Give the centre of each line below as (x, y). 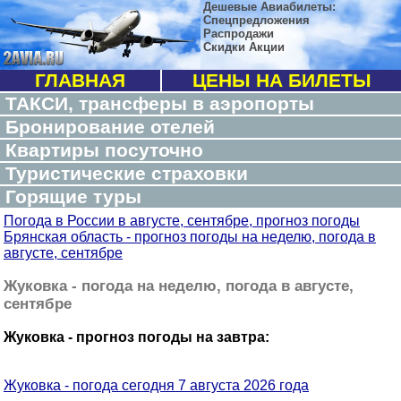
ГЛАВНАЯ (80, 80)
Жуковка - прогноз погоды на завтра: (137, 337)
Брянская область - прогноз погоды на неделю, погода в (190, 237)
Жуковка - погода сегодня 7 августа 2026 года (156, 385)
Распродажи (239, 34)
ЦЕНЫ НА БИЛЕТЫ (282, 80)
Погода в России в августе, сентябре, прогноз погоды (182, 221)
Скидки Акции (244, 47)
